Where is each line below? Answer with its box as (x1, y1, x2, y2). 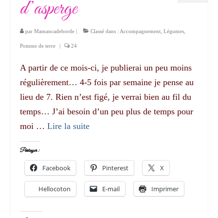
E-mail (102, 184, 120, 193)
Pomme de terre (20, 42, 55, 49)
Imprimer (151, 184, 179, 193)
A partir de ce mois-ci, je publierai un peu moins (20, 62, 192, 73)
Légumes (163, 28, 184, 34)
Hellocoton (38, 184, 71, 193)
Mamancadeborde (34, 28, 74, 34)
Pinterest (102, 163, 128, 172)
